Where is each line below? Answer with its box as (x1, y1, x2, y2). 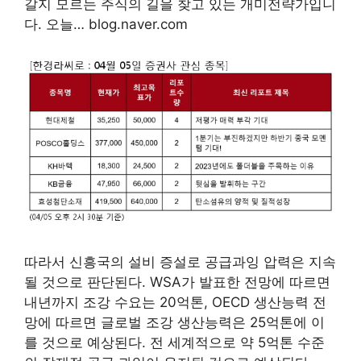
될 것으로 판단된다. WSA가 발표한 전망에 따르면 (24, 274, 330, 291)
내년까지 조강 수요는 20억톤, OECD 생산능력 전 (24, 294, 326, 311)
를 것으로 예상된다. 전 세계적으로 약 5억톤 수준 (24, 334, 325, 351)
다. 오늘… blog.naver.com (24, 15, 188, 32)
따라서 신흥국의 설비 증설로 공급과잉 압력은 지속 (24, 254, 336, 271)
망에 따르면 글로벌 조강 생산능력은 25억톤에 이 (24, 314, 325, 331)
